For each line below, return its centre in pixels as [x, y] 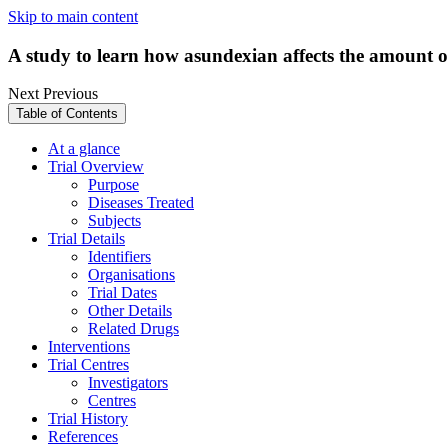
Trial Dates [122, 293]
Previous [70, 94]
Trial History [88, 419]
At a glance [84, 149]
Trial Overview [96, 167]
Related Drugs [133, 329]
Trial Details [86, 239]
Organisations [131, 275]
